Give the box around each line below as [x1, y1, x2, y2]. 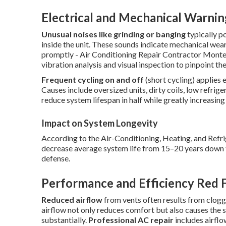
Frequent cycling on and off [41, 75, 144, 84]
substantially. [41, 215, 88, 224]
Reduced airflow [41, 195, 102, 204]
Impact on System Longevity [41, 118, 158, 129]
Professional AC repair [88, 215, 174, 224]
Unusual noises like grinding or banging [41, 29, 186, 39]
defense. [41, 153, 70, 163]
